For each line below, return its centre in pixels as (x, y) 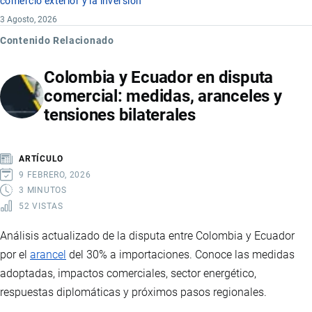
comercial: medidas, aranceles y (163, 96)
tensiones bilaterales (120, 115)
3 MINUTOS (43, 190)
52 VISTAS (41, 206)
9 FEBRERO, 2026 (55, 174)
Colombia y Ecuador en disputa (159, 78)
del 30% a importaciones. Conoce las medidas (180, 254)
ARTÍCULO (41, 159)
